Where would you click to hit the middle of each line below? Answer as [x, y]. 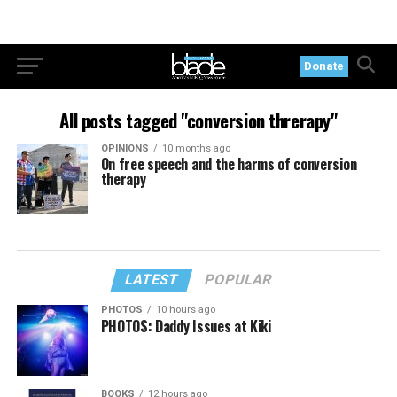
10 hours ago [185, 310]
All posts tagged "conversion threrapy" [198, 120]
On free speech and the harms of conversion [229, 164]
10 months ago [196, 148]
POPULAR [239, 280]
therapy [123, 179]
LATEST [152, 280]
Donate [324, 66]
